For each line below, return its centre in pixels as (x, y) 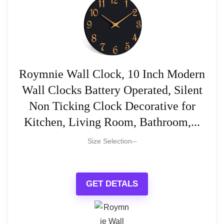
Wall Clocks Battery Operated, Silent (112, 90)
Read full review (112, 24)
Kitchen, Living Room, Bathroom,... (112, 122)
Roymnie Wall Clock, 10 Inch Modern (112, 74)
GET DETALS (112, 183)
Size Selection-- (112, 141)
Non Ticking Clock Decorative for (112, 106)
